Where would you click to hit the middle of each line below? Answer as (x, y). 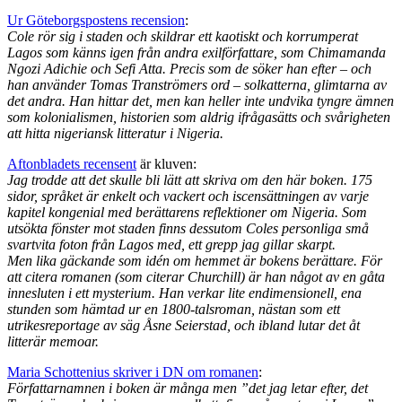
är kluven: (166, 163)
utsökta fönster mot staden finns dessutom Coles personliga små (188, 228)
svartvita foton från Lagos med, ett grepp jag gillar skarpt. (171, 244)
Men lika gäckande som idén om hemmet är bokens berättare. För (195, 260)
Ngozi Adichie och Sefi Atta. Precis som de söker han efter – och (189, 68)
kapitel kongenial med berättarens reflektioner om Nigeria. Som (187, 212)
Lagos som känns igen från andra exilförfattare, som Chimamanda (197, 52)
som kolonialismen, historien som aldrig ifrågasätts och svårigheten (199, 117)
